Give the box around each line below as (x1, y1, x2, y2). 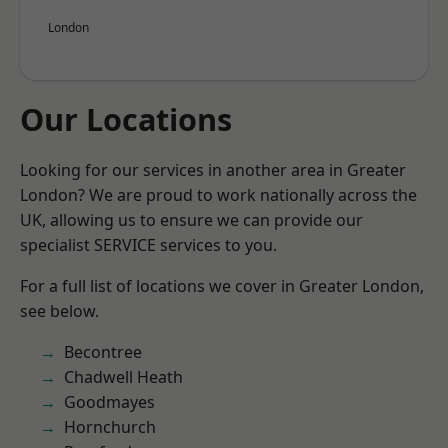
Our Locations (20, 98, 232, 140)
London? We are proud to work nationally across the (20, 184, 417, 206)
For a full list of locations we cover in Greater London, (20, 275, 424, 297)
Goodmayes (64, 391, 155, 413)
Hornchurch (64, 416, 156, 438)
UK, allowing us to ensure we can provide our (20, 209, 363, 231)
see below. (20, 300, 99, 322)
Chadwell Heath (64, 366, 183, 388)
